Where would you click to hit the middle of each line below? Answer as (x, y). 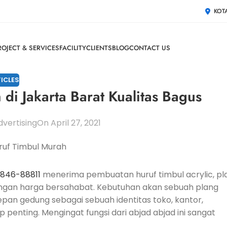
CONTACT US (149, 48)
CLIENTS (99, 48)
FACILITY (72, 48)
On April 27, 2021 (69, 123)
